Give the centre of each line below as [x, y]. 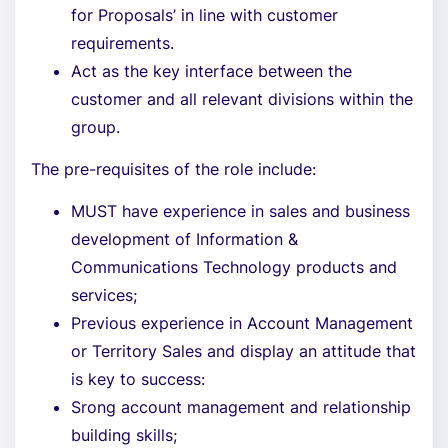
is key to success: [138, 379]
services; [104, 295]
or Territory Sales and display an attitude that [243, 351]
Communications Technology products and [234, 267]
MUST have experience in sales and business [240, 211]
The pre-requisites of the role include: [173, 169]
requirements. [122, 43]
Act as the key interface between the [211, 71]
